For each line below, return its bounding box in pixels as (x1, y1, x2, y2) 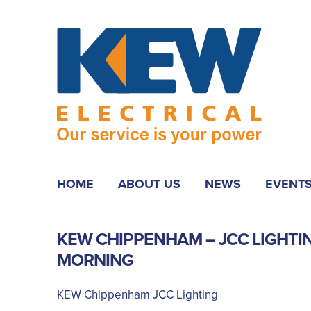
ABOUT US (118, 176, 180, 192)
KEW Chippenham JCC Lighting (57, 287, 218, 302)
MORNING (57, 250, 133, 271)
